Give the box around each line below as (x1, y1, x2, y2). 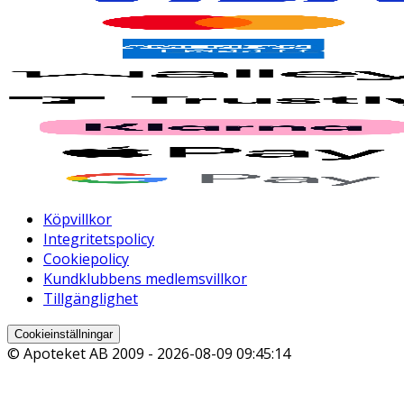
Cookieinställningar (14, 327, 113, 342)
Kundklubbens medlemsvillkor (43, 269, 247, 289)
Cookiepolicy (43, 249, 129, 270)
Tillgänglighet (43, 289, 138, 309)
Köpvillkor (43, 209, 112, 230)
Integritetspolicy (43, 229, 154, 250)
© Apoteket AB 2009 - (7, 344, 157, 364)
